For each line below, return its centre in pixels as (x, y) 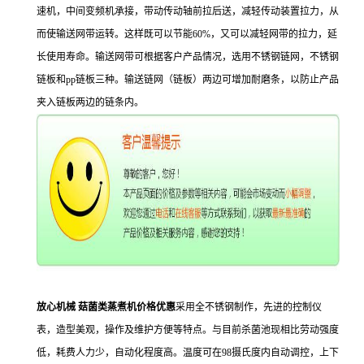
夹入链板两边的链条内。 (90, 102)
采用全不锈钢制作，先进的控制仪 (249, 307)
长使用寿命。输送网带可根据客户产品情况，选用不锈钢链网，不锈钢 (188, 57)
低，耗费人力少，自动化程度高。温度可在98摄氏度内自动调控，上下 (188, 353)
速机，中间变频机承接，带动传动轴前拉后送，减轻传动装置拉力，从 (188, 11)
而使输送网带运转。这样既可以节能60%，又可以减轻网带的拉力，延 (187, 34)
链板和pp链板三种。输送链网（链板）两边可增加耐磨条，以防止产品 (188, 80)
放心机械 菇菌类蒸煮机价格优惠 (106, 307)
